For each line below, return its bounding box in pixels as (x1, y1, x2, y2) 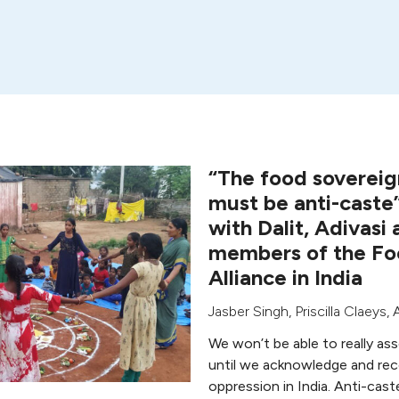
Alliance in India (208, 265, 362, 290)
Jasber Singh (208, 303, 289, 320)
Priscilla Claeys (295, 303, 387, 320)
